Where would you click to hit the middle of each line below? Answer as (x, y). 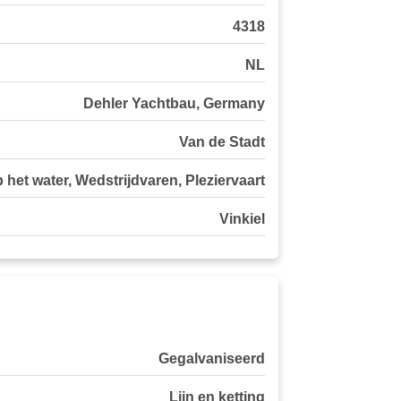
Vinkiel (242, 219)
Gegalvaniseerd (212, 359)
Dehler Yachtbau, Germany (174, 104)
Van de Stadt (222, 142)
